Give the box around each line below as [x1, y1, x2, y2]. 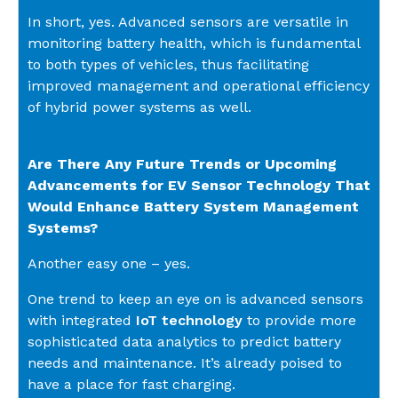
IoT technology [136, 312, 243, 330]
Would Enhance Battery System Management [28, 198, 359, 216]
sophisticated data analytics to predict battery [28, 333, 341, 351]
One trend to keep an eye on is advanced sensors [28, 291, 363, 308]
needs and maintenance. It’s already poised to [28, 354, 342, 372]
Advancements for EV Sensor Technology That [28, 177, 370, 195]
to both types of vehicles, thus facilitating [28, 56, 309, 74]
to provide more [243, 312, 356, 330]
